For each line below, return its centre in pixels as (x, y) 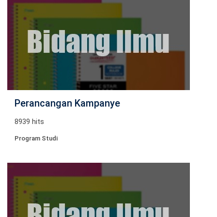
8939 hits (29, 122)
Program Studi (36, 138)
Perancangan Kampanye (67, 103)
